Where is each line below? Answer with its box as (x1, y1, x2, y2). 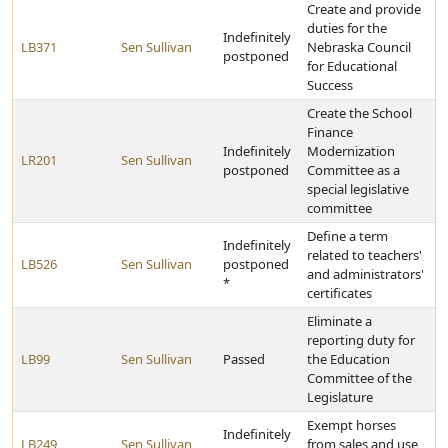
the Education (307, 350, 390, 368)
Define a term (307, 227, 388, 245)
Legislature (307, 388, 373, 406)
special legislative (307, 180, 409, 198)
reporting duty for (307, 331, 415, 349)
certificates (307, 284, 372, 302)
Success (307, 76, 353, 94)
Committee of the (307, 369, 412, 387)
